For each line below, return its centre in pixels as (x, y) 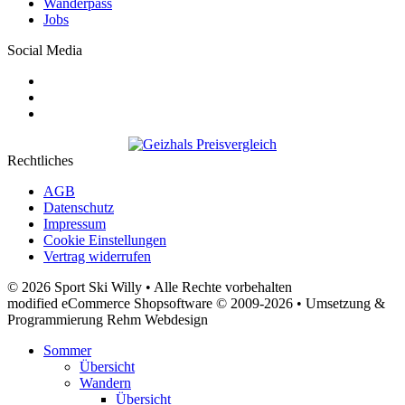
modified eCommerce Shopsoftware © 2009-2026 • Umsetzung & (196, 303)
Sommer (67, 350)
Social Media (45, 50)
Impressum (75, 223)
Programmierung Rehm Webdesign (108, 319)
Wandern (105, 382)
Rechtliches (40, 160)
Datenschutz (79, 207)
